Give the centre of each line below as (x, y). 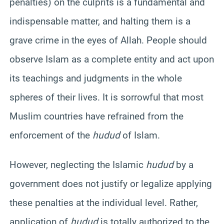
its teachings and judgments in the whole (96, 78)
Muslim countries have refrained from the (96, 116)
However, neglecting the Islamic (78, 164)
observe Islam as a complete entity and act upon (112, 59)
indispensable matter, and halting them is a (100, 21)
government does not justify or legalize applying (111, 183)
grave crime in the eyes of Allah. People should (108, 40)
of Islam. (140, 135)
